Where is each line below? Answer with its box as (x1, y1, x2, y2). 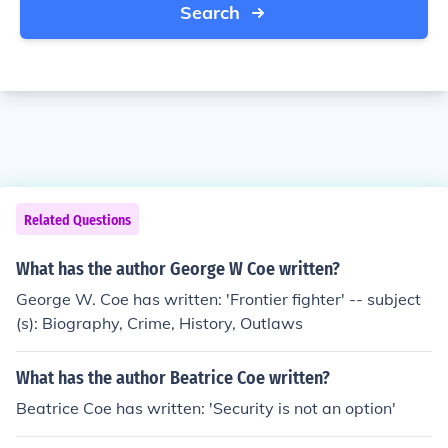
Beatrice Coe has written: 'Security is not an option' (16, 398, 396, 418)
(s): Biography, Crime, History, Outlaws (16, 313, 303, 333)
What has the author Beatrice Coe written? (16, 367, 330, 389)
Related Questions (24, 212, 131, 229)
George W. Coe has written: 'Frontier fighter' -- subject (16, 289, 421, 309)
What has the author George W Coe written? (16, 258, 340, 280)
